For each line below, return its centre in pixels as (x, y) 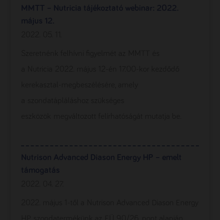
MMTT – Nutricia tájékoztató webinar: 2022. (100, 8)
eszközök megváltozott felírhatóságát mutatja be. (101, 117)
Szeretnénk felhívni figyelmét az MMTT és (90, 54)
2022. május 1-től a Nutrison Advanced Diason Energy (110, 203)
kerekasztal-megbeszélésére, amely (81, 85)
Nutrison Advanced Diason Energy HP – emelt (101, 158)
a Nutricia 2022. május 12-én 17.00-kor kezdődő (100, 69)
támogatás (40, 170)
